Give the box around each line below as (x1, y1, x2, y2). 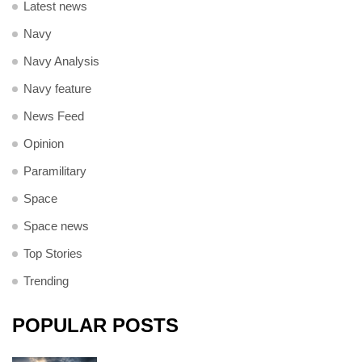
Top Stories (23, 246, 82, 260)
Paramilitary (23, 163, 86, 178)
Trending (23, 273, 69, 288)
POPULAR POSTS (12, 314, 179, 336)
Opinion (23, 136, 64, 150)
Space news (23, 218, 89, 233)
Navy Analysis (23, 53, 99, 68)
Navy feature (23, 81, 91, 95)
